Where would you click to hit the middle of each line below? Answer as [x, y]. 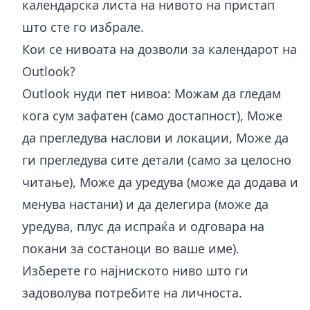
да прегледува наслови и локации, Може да [155, 137]
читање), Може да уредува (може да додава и [160, 182]
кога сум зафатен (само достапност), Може [152, 115]
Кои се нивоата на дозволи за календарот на [159, 49]
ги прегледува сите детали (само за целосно [157, 159]
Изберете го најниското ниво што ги [135, 270]
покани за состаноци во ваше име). [131, 248]
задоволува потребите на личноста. [132, 292]
